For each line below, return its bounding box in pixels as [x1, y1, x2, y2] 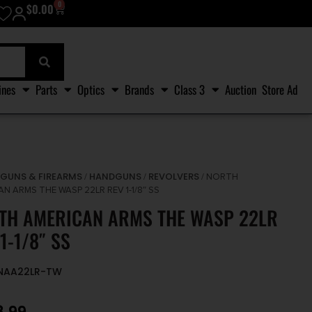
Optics [77, 80, 104, 98]
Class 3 [174, 80, 205, 98]
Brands [125, 80, 154, 98]
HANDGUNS [89, 170, 142, 184]
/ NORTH [199, 171, 239, 183]
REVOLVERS [148, 170, 200, 184]
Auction [225, 80, 256, 98]
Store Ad [262, 80, 298, 98]
